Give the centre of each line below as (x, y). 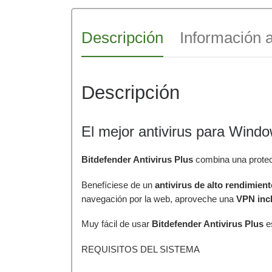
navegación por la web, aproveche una (159, 199)
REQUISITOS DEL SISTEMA (141, 250)
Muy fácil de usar (117, 224)
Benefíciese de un (118, 185)
